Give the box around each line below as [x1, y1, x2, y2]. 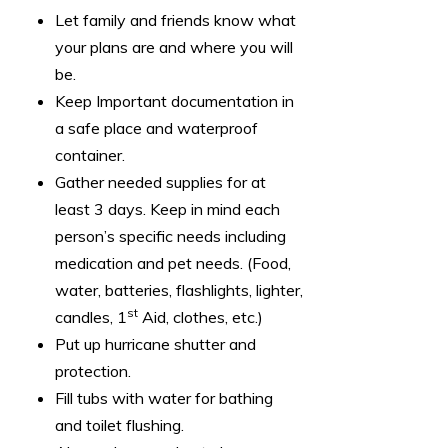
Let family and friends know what [55, 10, 296, 31]
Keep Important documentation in [55, 91, 294, 112]
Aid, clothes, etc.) [138, 307, 263, 328]
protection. [55, 361, 131, 382]
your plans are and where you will [55, 37, 293, 58]
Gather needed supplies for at [55, 172, 266, 193]
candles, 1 [55, 307, 127, 328]
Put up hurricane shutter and [55, 334, 256, 355]
